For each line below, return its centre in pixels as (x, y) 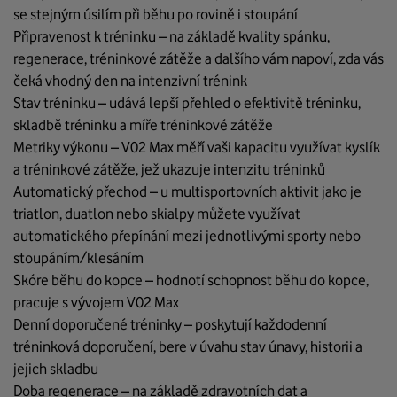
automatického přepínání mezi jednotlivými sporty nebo (187, 236)
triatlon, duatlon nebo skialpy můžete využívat (157, 214)
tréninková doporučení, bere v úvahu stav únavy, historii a (188, 347)
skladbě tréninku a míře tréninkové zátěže (143, 125)
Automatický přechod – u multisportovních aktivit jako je (187, 192)
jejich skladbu (56, 369)
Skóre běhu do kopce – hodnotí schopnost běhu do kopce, (191, 280)
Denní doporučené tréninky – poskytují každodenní (170, 325)
